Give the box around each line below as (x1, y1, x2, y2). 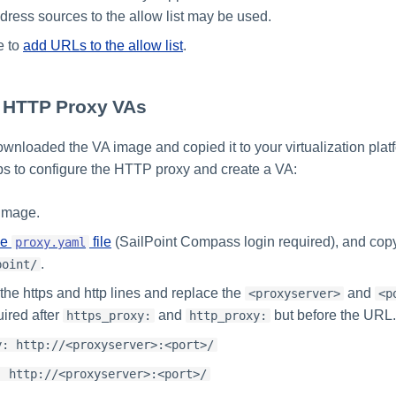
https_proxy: (66, 308, 151, 324)
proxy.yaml (15, 235, 86, 250)
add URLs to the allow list (23, 38, 183, 54)
